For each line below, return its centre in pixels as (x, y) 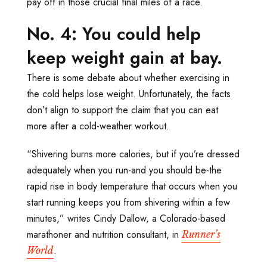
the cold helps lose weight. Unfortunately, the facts (129, 94)
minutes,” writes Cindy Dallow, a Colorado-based (126, 218)
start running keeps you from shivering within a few (128, 202)
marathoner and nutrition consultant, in (104, 234)
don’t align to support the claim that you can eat (122, 110)
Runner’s (201, 234)
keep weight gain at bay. (125, 58)
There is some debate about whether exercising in (128, 77)
